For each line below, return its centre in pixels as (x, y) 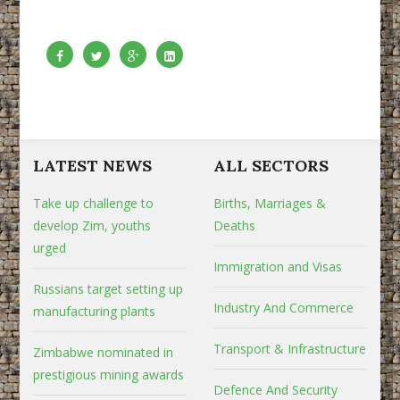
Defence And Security (275, 389)
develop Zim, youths (92, 225)
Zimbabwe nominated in (104, 352)
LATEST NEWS (93, 165)
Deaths (234, 225)
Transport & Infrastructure (290, 348)
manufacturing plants (95, 311)
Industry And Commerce (283, 307)
